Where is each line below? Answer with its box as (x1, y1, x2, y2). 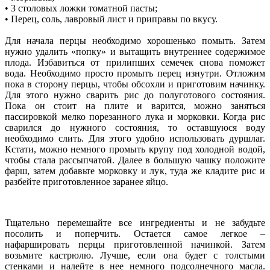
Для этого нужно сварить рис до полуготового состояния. (5, 89, 265, 100)
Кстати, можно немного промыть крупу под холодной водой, (5, 143, 265, 154)
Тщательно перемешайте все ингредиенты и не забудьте (5, 217, 265, 228)
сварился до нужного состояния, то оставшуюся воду (5, 122, 265, 133)
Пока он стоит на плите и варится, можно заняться (5, 100, 265, 111)
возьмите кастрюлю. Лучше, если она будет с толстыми (5, 250, 265, 260)
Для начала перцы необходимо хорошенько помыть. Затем (5, 35, 265, 46)
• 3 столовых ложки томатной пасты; (5, 2, 157, 13)
